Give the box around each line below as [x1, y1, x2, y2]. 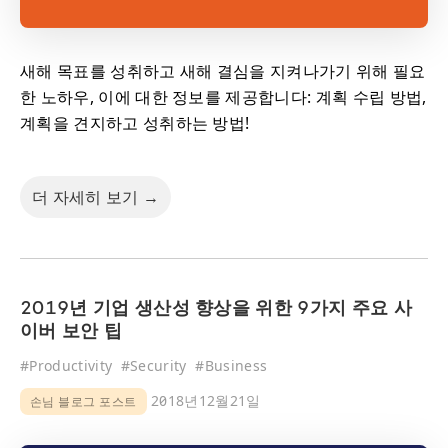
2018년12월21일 [146, 390, 261, 410]
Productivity [29, 355, 113, 375]
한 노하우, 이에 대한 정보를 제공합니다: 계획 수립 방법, [20, 85, 427, 108]
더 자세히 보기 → [32, 186, 160, 207]
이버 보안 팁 [20, 323, 123, 342]
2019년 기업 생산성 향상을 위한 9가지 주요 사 [20, 300, 412, 319]
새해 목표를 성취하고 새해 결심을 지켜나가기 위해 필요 [20, 59, 426, 82]
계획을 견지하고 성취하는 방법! [20, 111, 250, 134]
